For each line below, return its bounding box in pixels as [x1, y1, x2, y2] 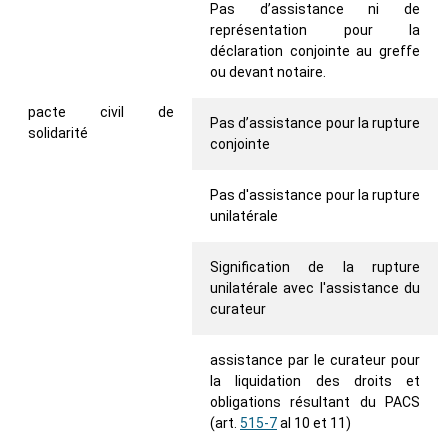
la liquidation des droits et [210, 373, 420, 390]
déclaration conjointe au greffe [210, 43, 420, 60]
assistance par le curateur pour [210, 352, 420, 369]
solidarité [28, 125, 88, 142]
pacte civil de [28, 104, 174, 121]
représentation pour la [210, 22, 420, 39]
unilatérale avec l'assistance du [210, 280, 420, 297]
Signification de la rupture [210, 259, 420, 276]
